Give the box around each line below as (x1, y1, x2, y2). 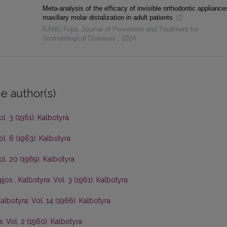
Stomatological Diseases (42, 34, 118, 43)
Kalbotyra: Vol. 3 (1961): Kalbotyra (18, 176, 128, 184)
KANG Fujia (42, 25, 78, 33)
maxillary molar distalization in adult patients (42, 14, 175, 22)
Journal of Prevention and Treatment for (81, 25, 198, 33)
